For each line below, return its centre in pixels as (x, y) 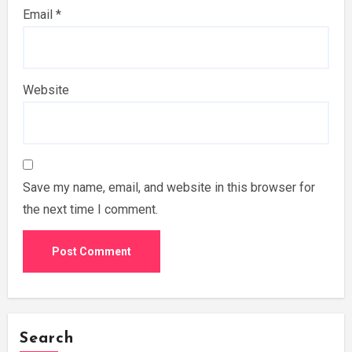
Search (47, 339)
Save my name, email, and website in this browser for (169, 187)
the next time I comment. (90, 209)
